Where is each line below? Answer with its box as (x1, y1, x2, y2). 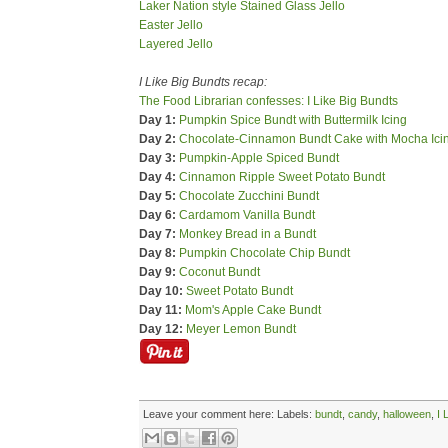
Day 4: (139, 170, 176, 184)
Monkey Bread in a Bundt (179, 227, 316, 241)
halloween (383, 408, 431, 420)
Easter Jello (139, 18, 203, 32)
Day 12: (139, 322, 183, 336)
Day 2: (139, 132, 179, 146)
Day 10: (139, 284, 183, 298)
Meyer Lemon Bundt (186, 322, 296, 336)
